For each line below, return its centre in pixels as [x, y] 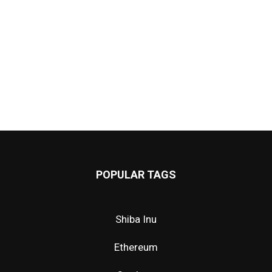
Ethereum [136, 247]
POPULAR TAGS [136, 174]
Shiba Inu [136, 219]
